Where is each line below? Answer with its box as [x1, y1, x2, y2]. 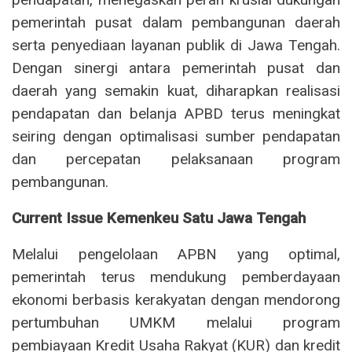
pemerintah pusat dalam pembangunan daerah [12, 13, 340, 31]
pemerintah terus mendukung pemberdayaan [12, 267, 340, 286]
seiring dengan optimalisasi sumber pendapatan [12, 126, 340, 145]
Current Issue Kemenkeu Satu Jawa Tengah [12, 208, 306, 227]
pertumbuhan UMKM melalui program [12, 313, 340, 332]
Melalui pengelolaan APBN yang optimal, [12, 244, 340, 263]
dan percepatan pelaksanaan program [12, 149, 340, 168]
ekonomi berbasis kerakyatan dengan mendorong [12, 290, 340, 309]
